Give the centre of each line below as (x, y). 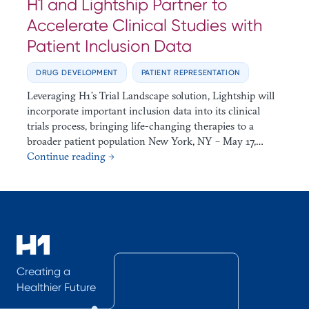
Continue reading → (71, 157)
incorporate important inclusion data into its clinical (143, 111)
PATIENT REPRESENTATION (191, 73)
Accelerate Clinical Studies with (144, 25)
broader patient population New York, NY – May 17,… (145, 141)
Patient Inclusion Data (109, 46)
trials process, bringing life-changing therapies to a (140, 126)
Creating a (43, 271)
